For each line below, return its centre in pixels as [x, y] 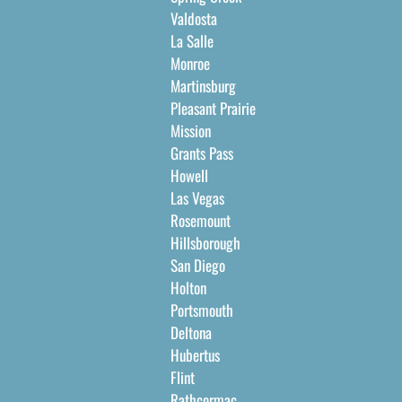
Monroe [190, 63]
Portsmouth [201, 310]
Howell [189, 175]
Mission [190, 131]
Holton [188, 288]
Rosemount [200, 220]
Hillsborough [205, 243]
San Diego [197, 265]
